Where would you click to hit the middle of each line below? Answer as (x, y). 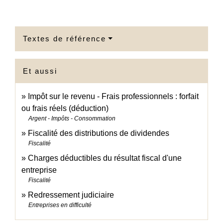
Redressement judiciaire (71, 195)
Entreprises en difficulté (60, 205)
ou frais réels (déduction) (65, 109)
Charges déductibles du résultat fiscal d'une (105, 158)
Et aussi (40, 71)
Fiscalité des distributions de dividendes (99, 133)
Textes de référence (64, 39)
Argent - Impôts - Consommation (72, 119)
